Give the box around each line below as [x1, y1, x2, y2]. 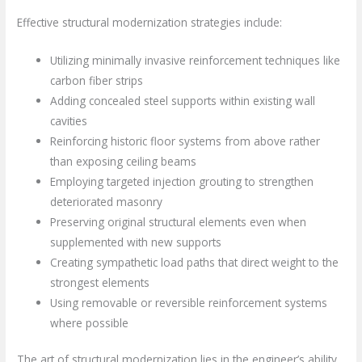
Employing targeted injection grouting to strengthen [50, 173, 314, 189]
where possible [50, 314, 129, 330]
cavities [50, 112, 88, 128]
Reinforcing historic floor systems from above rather [50, 133, 321, 149]
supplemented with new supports [50, 234, 222, 250]
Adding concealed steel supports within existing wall [50, 92, 316, 108]
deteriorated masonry [50, 193, 163, 209]
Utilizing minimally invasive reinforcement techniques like [50, 52, 341, 68]
